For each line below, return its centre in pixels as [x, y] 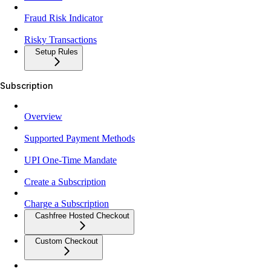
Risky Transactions [60, 39]
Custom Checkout [67, 241]
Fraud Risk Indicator [64, 18]
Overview [43, 116]
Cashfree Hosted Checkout [82, 215]
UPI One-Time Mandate [70, 160]
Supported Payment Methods [80, 138]
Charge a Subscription [67, 203]
